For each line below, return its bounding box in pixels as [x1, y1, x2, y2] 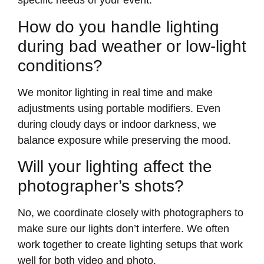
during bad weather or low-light [18, 37, 246, 55]
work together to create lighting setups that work [18, 238, 243, 250]
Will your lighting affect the [18, 157, 212, 176]
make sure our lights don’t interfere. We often [18, 222, 229, 235]
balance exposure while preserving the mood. [18, 134, 231, 146]
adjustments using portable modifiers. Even [18, 102, 220, 114]
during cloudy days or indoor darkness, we [18, 118, 216, 130]
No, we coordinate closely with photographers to [18, 206, 243, 219]
